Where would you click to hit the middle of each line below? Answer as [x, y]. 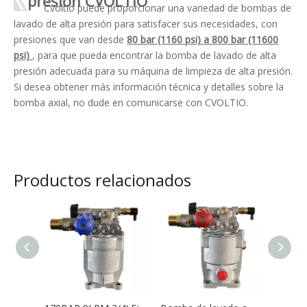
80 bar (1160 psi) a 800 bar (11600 [202, 39]
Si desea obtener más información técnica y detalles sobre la [149, 86]
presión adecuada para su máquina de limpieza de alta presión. [153, 71]
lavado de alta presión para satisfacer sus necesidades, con [146, 23]
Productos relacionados [102, 180]
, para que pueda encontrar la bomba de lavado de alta [154, 55]
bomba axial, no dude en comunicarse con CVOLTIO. [131, 102]
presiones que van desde [70, 39]
